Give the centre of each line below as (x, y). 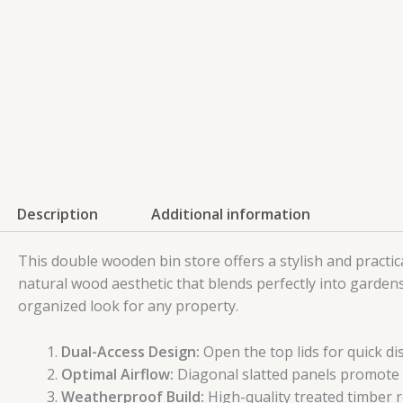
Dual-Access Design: (130, 351)
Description (58, 214)
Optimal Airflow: (117, 374)
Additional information (230, 214)
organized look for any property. (128, 306)
